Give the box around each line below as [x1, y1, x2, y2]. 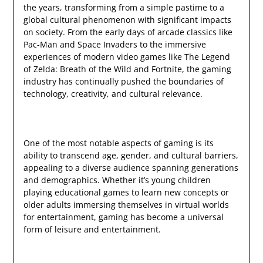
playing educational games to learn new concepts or [23, 187, 229, 198]
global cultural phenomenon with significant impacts [23, 14, 231, 26]
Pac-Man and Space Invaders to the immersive [23, 39, 206, 50]
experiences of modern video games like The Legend [23, 51, 230, 63]
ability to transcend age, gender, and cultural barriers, [23, 150, 238, 161]
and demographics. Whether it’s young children [23, 174, 211, 186]
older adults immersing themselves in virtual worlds [23, 199, 229, 211]
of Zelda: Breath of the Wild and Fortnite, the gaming [23, 63, 231, 75]
